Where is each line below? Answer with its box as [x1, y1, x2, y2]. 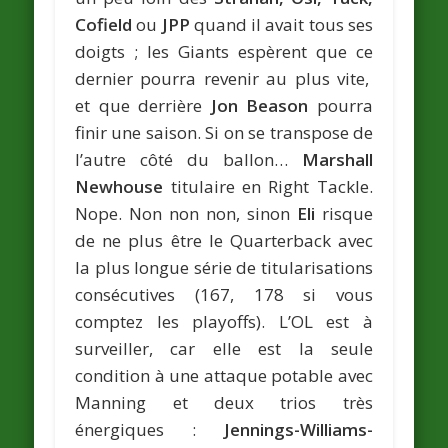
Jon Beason [210, 93, 309, 117]
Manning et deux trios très [75, 390, 373, 414]
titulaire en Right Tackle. [163, 174, 373, 198]
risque [314, 201, 373, 225]
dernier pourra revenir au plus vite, [75, 66, 373, 90]
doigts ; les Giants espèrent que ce [75, 39, 373, 63]
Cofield [75, 12, 133, 36]
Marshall [301, 147, 373, 171]
